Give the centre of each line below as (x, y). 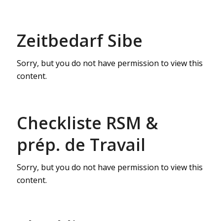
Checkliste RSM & (87, 123)
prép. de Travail (81, 145)
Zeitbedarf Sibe (79, 40)
